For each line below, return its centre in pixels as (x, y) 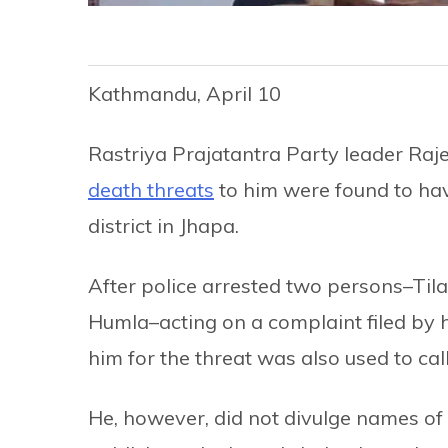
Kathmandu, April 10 (184, 94)
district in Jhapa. (163, 226)
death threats (151, 190)
